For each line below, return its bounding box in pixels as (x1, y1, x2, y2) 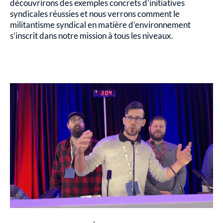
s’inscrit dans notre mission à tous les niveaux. (10, 30, 173, 41)
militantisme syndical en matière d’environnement (10, 19, 191, 30)
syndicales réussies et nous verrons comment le (10, 8, 180, 19)
